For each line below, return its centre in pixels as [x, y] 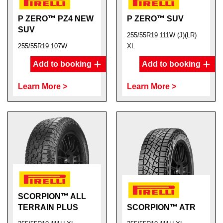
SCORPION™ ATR [161, 207]
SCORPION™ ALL [52, 196]
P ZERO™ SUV [155, 19]
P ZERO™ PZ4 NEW [56, 19]
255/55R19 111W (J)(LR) [162, 35]
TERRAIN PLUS [48, 207]
